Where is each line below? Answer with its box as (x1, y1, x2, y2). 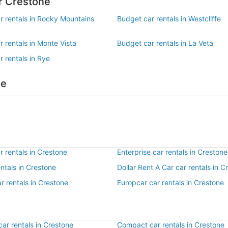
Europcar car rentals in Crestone (117, 178, 224, 187)
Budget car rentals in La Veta (117, 39, 213, 47)
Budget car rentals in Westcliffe (117, 14, 221, 23)
